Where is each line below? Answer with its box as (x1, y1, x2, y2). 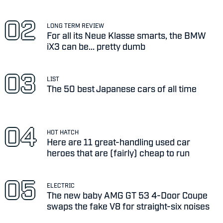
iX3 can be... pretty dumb (47, 40, 146, 52)
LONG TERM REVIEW (47, 22, 105, 29)
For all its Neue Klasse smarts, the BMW (47, 29, 207, 41)
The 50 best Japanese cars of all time (47, 83, 197, 94)
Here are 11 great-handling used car (47, 135, 191, 147)
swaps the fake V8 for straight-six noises (47, 200, 210, 211)
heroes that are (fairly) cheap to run (47, 146, 190, 158)
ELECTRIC (47, 181, 75, 189)
